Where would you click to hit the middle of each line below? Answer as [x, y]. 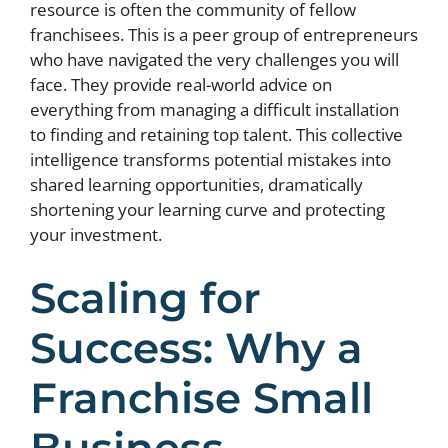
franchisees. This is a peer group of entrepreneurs [224, 34]
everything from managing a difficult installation [214, 109]
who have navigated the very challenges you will [214, 59]
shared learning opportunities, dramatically [196, 184]
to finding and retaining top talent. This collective [216, 134]
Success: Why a [196, 347]
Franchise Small [201, 397]
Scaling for [145, 297]
